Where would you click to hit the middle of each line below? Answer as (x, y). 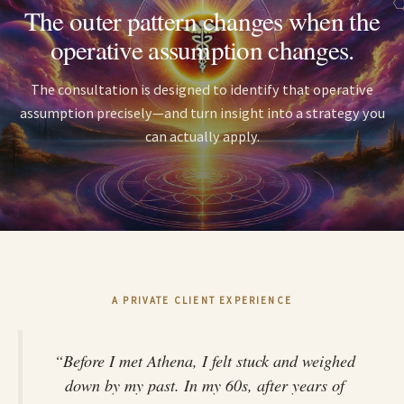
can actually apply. (202, 136)
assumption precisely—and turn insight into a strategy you (202, 112)
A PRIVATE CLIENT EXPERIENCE (202, 300)
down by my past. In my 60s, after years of (204, 385)
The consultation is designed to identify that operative (202, 89)
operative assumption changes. (202, 49)
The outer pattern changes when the (202, 20)
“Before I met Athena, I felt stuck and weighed (204, 360)
